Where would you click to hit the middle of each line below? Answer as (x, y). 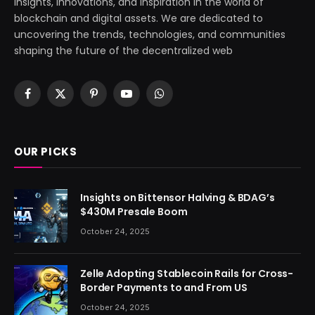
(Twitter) (82, 114)
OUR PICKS (46, 151)
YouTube (148, 99)
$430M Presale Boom (134, 211)
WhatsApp (184, 99)
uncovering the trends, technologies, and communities (150, 34)
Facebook (50, 99)
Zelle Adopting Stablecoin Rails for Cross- (187, 273)
